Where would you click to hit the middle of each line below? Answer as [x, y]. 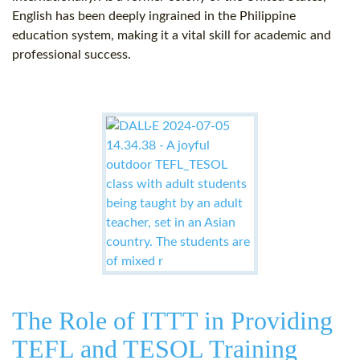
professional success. [72, 55]
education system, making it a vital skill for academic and [172, 36]
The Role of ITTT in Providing [172, 321]
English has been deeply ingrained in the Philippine [154, 16]
